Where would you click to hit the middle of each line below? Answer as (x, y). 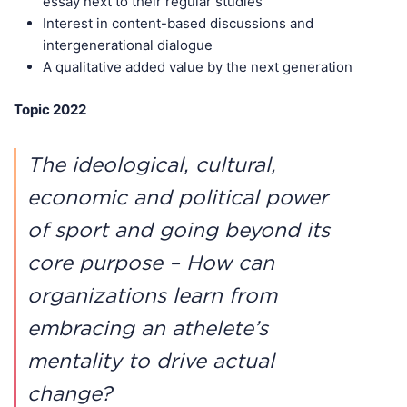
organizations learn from (152, 295)
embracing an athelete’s (148, 328)
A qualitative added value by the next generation (198, 67)
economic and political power (178, 197)
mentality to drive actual (151, 360)
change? (69, 393)
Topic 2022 (50, 109)
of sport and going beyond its (179, 229)
